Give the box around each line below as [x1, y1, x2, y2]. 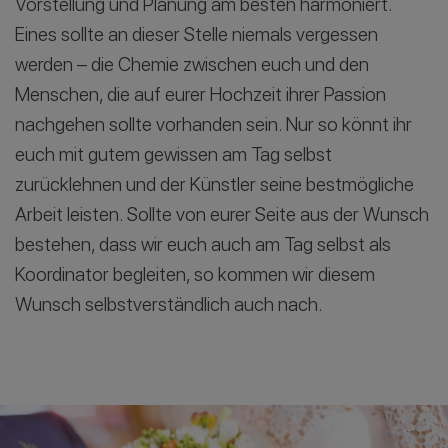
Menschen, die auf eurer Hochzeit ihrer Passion [15, 82, 386, 106]
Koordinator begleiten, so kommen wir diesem [15, 262, 375, 286]
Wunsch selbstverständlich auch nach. [15, 292, 323, 316]
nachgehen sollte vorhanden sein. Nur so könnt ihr [15, 112, 412, 136]
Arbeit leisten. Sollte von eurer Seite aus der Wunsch [15, 202, 429, 226]
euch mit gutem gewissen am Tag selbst [15, 142, 332, 166]
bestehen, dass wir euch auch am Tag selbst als [15, 232, 391, 256]
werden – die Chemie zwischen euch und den [15, 52, 369, 76]
